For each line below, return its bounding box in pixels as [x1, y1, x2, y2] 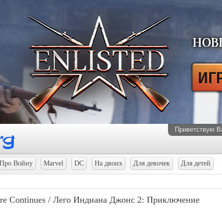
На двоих [94, 160, 122, 167]
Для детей [180, 160, 211, 167]
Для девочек [133, 160, 170, 167]
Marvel [43, 160, 63, 167]
